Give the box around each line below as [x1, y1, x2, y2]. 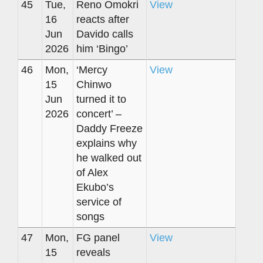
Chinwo [76, 78, 112, 90]
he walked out [76, 151, 141, 164]
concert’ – [76, 107, 122, 120]
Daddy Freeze [76, 122, 143, 134]
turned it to [76, 93, 126, 105]
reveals [76, 246, 110, 258]
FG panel [76, 231, 120, 244]
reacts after [76, 13, 129, 25]
